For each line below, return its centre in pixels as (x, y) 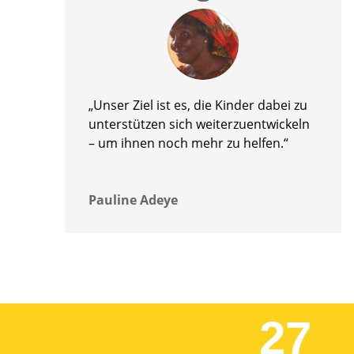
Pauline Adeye (133, 200)
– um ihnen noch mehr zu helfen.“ (188, 143)
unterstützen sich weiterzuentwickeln (199, 124)
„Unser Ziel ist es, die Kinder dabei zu (198, 105)
